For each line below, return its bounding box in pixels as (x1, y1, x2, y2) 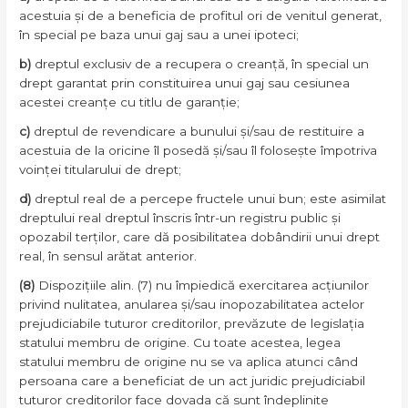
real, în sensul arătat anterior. (19, 248, 198, 263)
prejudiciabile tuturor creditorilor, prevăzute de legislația (19, 315, 365, 331)
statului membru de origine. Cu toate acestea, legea (19, 334, 342, 350)
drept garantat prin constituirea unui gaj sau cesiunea (19, 76, 351, 91)
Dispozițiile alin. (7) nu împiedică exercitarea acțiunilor (35, 277, 370, 292)
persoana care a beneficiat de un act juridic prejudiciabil (19, 372, 366, 388)
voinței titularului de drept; (19, 162, 182, 178)
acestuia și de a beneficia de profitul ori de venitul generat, (19, 8, 382, 24)
